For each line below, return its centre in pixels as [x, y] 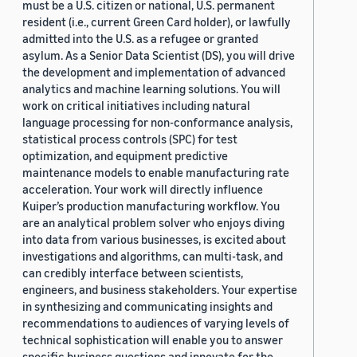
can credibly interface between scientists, [133, 273]
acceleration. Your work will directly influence [143, 189]
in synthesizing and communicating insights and [147, 306]
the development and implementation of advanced [154, 72]
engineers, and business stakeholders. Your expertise [160, 290]
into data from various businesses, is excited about [154, 239]
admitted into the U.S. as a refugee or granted [140, 39]
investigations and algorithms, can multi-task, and [153, 256]
